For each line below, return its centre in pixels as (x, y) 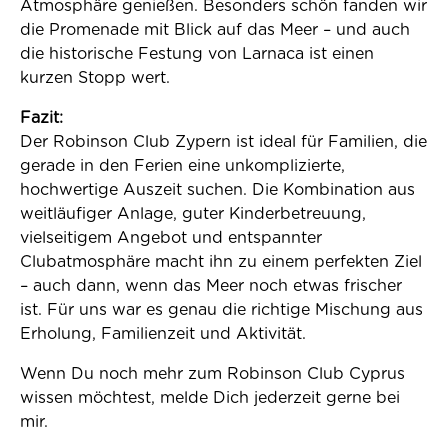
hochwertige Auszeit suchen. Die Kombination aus (217, 190)
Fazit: (41, 118)
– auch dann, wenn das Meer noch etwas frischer (211, 286)
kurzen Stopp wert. (95, 78)
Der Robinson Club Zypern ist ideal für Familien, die (223, 142)
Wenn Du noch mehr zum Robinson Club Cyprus (212, 374)
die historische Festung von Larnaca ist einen (197, 54)
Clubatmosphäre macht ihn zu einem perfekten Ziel (221, 262)
